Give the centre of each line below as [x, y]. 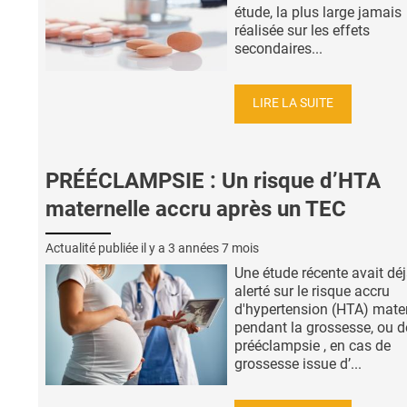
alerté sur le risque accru [312, 291]
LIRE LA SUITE [293, 104]
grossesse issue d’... [298, 363]
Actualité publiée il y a [107, 248]
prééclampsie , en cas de [313, 345]
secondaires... [278, 48]
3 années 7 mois [213, 248]
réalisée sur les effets [302, 30]
